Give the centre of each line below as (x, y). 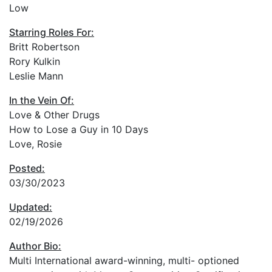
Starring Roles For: (52, 32)
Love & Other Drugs (54, 114)
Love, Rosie (36, 144)
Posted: (27, 168)
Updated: (31, 207)
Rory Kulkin (35, 61)
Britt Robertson (44, 46)
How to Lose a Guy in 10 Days (79, 129)
